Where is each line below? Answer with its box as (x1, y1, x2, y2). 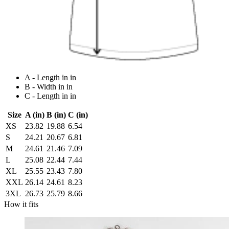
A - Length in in (25, 73, 76, 82)
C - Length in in (25, 91, 76, 101)
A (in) (25, 110, 44, 120)
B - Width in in (25, 82, 73, 91)
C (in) (68, 110, 88, 120)
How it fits (4, 200, 38, 209)
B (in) (47, 110, 66, 120)
